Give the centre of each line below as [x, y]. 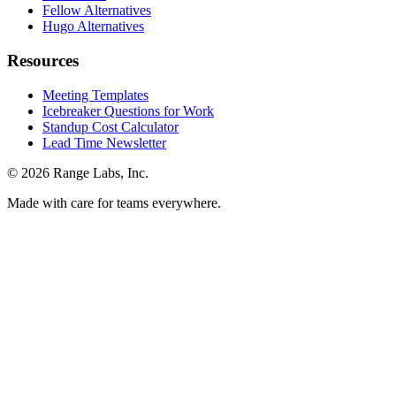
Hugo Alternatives [93, 27]
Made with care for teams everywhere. [114, 202]
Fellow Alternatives [97, 11]
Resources [43, 60]
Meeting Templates [95, 95]
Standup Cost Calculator [110, 126]
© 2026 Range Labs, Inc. [78, 172]
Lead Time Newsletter [104, 142]
